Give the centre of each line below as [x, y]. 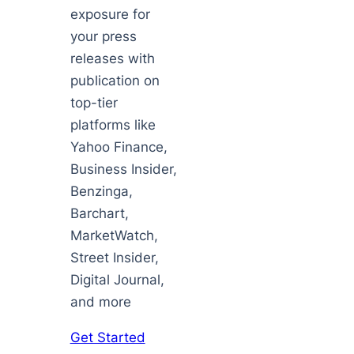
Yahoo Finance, [119, 147]
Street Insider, [114, 258]
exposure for [110, 15]
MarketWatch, [114, 236]
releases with [112, 59]
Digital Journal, [117, 280]
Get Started [107, 338]
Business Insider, [123, 169]
